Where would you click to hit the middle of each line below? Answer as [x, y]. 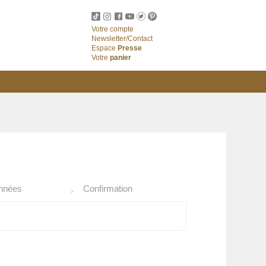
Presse [129, 48]
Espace [104, 48]
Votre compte [112, 29]
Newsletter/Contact [122, 39]
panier [120, 58]
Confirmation [107, 189]
